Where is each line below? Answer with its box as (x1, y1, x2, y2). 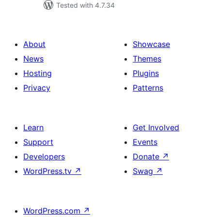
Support (23, 137, 53, 147)
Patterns (133, 83, 163, 93)
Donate (133, 152, 162, 161)
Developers (23, 152, 65, 161)
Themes (133, 54, 161, 63)
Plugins (133, 68, 159, 78)
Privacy (23, 83, 50, 93)
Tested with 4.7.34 (56, 1, 115, 9)
